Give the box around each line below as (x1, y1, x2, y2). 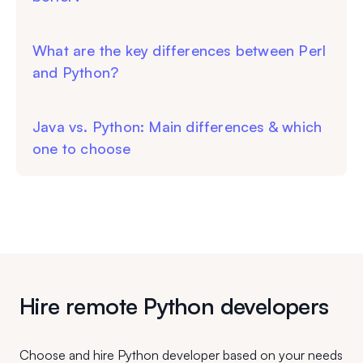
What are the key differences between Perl (32, 41, 327, 60)
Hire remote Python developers (19, 292, 329, 321)
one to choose (32, 139, 131, 158)
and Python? (32, 63, 119, 82)
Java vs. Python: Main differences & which (32, 117, 322, 136)
